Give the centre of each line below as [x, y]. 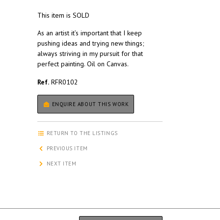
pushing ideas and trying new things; [91, 43]
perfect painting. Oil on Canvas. [83, 64]
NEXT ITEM [61, 164]
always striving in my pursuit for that [90, 54]
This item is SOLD [63, 15]
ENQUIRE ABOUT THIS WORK [90, 104]
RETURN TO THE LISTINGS [81, 133]
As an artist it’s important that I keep [90, 33]
